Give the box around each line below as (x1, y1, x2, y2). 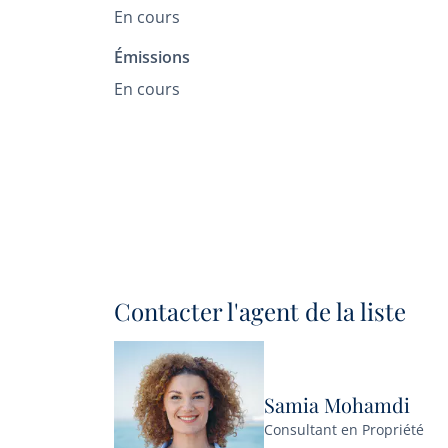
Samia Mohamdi (264, 390, 410, 418)
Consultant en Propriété (264, 419, 424, 439)
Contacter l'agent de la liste (114, 294, 406, 327)
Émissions (114, 46, 190, 68)
